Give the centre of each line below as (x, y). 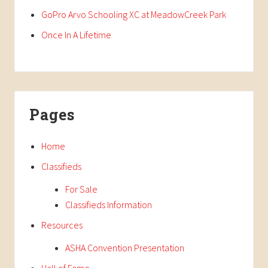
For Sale (81, 189)
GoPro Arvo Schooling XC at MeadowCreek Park (134, 14)
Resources (62, 225)
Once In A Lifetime (76, 34)
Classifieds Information (109, 204)
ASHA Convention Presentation (125, 247)
